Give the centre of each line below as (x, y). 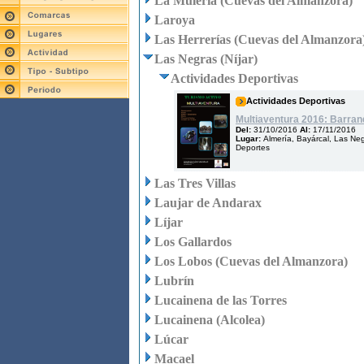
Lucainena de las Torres (221, 300)
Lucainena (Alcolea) (210, 320)
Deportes (253, 147)
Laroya (175, 20)
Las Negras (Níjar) (206, 59)
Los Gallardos (193, 242)
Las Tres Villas (195, 183)
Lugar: (249, 139)
